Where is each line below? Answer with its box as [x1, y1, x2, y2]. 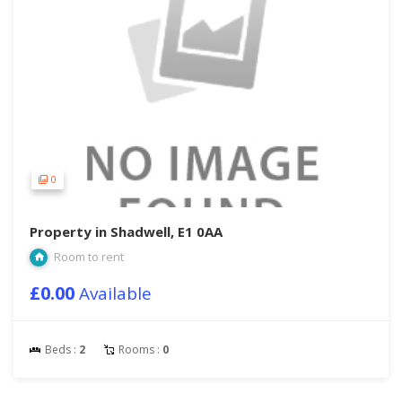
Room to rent [51, 249, 124, 265]
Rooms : [116, 342, 162, 357]
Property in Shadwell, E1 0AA [30, 223, 223, 240]
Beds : [42, 342, 79, 357]
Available [79, 282, 152, 305]
